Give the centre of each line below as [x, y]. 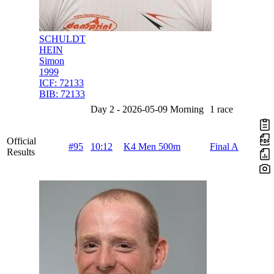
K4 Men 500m [152, 147]
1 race [221, 109]
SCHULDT [62, 39]
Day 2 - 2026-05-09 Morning [147, 109]
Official [21, 141]
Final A [224, 147]
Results [21, 152]
